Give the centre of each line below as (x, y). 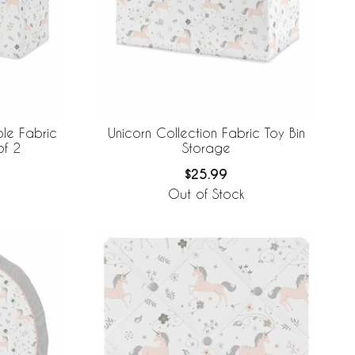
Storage (206, 148)
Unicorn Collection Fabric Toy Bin (206, 133)
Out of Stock (206, 194)
